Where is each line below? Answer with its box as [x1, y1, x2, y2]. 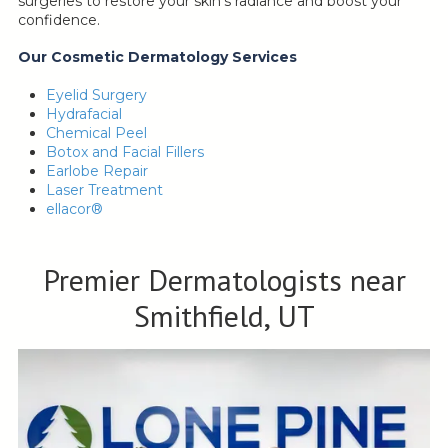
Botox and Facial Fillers [46, 143, 204, 162]
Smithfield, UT [133, 296, 315, 336]
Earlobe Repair [46, 162, 152, 181]
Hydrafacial [46, 105, 122, 124]
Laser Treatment [46, 181, 163, 200]
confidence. [18, 11, 100, 30]
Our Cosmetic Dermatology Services [18, 48, 297, 67]
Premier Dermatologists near [42, 260, 406, 300]
